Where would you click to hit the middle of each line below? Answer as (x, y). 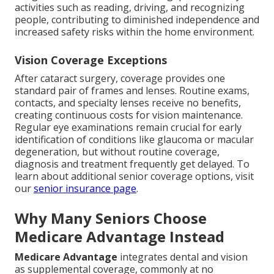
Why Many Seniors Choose (111, 218)
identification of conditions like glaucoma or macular (134, 140)
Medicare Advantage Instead (120, 237)
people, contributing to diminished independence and (137, 20)
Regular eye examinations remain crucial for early (128, 128)
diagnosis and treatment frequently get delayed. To (132, 164)
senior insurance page (85, 189)
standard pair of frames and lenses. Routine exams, (132, 91)
